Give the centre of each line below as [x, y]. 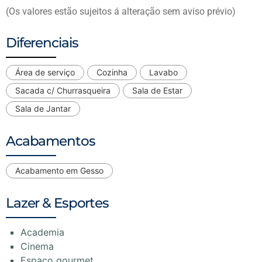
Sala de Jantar [43, 109]
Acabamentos [51, 141]
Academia [42, 232]
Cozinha [112, 73]
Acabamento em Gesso [59, 171]
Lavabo [163, 73]
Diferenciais [42, 43]
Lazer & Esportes [57, 203]
